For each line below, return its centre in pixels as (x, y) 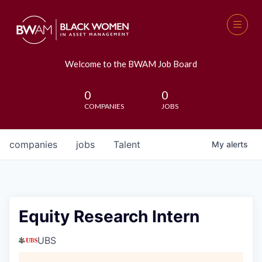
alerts (237, 144)
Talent (127, 144)
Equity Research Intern (109, 216)
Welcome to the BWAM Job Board (131, 64)
